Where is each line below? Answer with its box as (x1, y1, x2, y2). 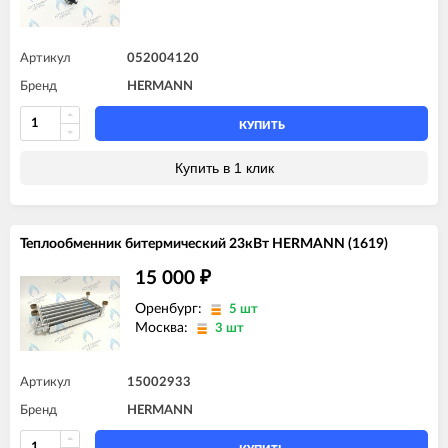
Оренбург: (135, 301, 206, 316)
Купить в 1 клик (174, 159, 274, 176)
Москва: (135, 320, 192, 335)
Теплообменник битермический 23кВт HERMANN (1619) (20, 236, 388, 251)
